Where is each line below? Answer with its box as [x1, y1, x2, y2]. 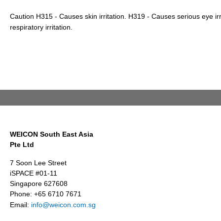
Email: [10, 201, 31, 209]
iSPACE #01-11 [10, 169, 57, 177]
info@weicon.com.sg [31, 201, 96, 209]
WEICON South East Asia [10, 130, 93, 138]
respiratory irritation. [10, 23, 73, 31]
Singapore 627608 [10, 180, 68, 187]
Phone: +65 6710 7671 [10, 190, 81, 198]
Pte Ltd [10, 141, 34, 148]
